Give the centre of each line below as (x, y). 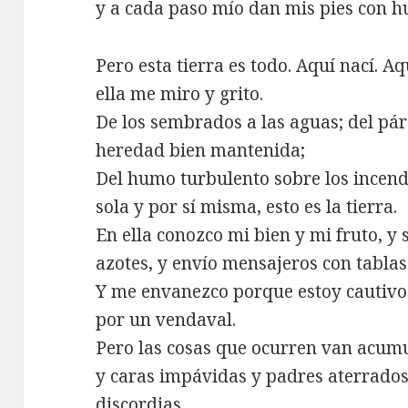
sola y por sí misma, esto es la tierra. (247, 206)
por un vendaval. (166, 319)
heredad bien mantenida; (201, 150)
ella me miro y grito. (180, 93)
